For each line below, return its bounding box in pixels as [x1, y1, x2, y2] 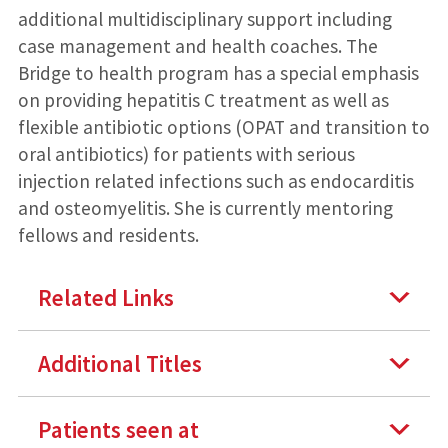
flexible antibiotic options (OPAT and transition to [17, 115, 430, 140]
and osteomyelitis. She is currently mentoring [17, 196, 393, 221]
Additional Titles [37, 349, 202, 379]
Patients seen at [37, 415, 199, 445]
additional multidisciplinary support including [17, 7, 392, 32]
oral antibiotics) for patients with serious [17, 142, 355, 167]
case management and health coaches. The [17, 34, 378, 59]
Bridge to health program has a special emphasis [17, 61, 419, 86]
